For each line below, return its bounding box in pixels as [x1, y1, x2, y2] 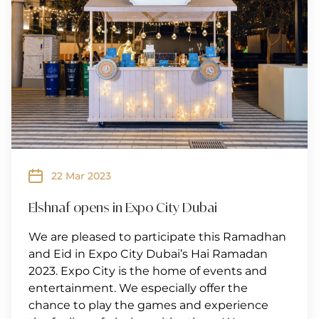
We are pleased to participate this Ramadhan [28, 230, 286, 244]
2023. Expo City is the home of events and [28, 264, 267, 278]
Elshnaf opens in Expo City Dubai [28, 199, 217, 216]
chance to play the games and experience [28, 298, 268, 313]
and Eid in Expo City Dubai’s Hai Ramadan [28, 247, 268, 261]
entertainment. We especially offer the [28, 281, 248, 296]
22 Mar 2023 [51, 169, 111, 183]
